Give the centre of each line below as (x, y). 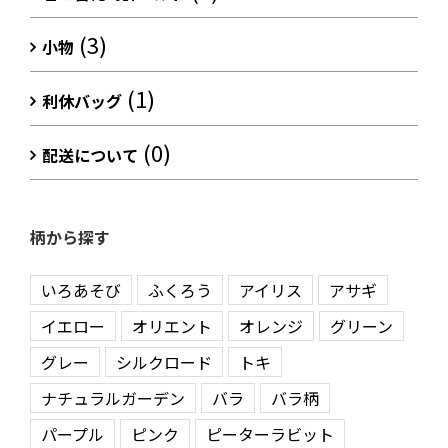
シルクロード (164, 361)
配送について (90, 155)
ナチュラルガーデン (113, 397)
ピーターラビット (270, 433)
